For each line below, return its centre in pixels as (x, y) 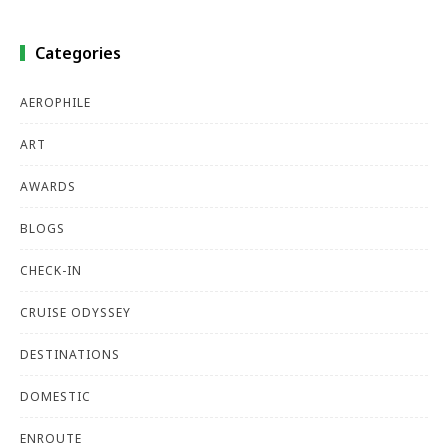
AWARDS (48, 187)
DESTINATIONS (70, 355)
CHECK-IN (51, 271)
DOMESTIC (55, 397)
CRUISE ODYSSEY (75, 313)
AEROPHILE (55, 103)
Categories (78, 53)
